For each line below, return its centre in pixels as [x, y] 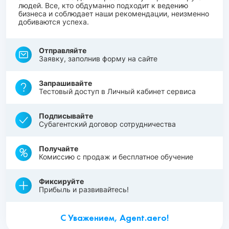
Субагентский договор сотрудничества [107, 124]
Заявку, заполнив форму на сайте [98, 59]
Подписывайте [66, 116]
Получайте [59, 149]
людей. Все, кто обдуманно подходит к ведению [103, 6]
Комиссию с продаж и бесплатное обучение [116, 157]
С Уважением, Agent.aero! [114, 218]
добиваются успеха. [54, 22]
